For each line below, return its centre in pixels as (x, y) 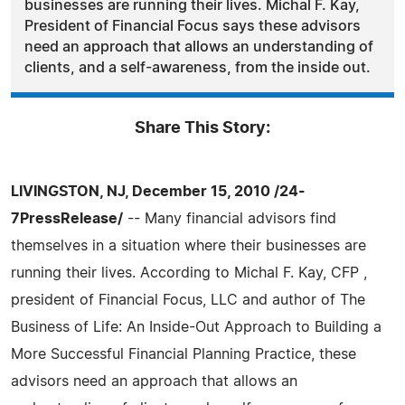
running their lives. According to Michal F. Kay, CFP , (189, 273)
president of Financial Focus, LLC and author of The (188, 300)
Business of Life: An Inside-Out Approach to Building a (196, 327)
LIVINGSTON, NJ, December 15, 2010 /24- (158, 191)
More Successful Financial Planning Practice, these (184, 354)
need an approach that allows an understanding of (199, 47)
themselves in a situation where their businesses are (188, 245)
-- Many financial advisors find (230, 218)
